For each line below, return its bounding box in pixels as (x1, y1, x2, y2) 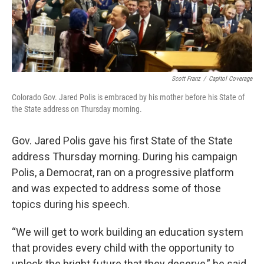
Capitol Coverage (209, 74, 252, 82)
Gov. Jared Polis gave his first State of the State (12, 134, 233, 147)
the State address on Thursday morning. (12, 104, 142, 114)
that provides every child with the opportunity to (12, 241, 234, 254)
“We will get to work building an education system (12, 225, 243, 238)
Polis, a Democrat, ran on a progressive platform (12, 166, 234, 179)
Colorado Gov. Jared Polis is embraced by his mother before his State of (12, 92, 245, 102)
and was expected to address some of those (12, 181, 221, 194)
